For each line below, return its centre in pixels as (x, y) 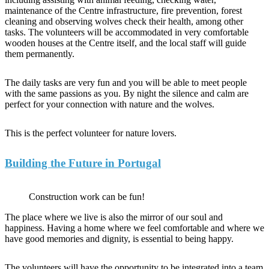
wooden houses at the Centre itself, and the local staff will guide (125, 43)
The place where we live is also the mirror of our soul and (114, 217)
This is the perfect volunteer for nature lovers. (91, 133)
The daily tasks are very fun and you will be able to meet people (126, 82)
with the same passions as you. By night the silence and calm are (127, 93)
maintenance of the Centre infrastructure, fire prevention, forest (123, 10)
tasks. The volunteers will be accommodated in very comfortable (127, 32)
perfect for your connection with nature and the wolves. (110, 104)
